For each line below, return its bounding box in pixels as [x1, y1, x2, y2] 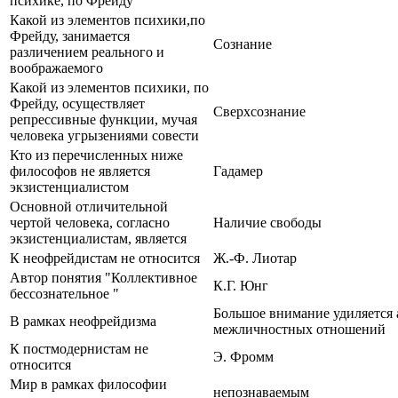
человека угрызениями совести [10, 127, 199, 143]
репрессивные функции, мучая [10, 111, 197, 127]
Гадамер [213, 163, 263, 179]
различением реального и [10, 44, 164, 60]
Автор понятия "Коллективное [10, 269, 197, 285]
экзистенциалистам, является [10, 230, 187, 246]
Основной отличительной [10, 198, 168, 214]
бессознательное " [10, 285, 119, 301]
